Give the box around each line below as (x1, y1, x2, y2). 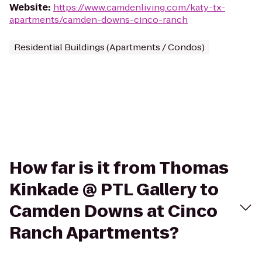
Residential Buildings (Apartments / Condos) (14, 41, 205, 53)
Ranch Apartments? (9, 222, 179, 244)
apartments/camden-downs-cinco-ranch (9, 13, 188, 26)
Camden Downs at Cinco (9, 200, 218, 223)
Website (9, 1, 48, 13)
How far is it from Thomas (9, 157, 229, 180)
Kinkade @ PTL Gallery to (9, 178, 219, 201)
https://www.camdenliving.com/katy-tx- (53, 1, 225, 13)
